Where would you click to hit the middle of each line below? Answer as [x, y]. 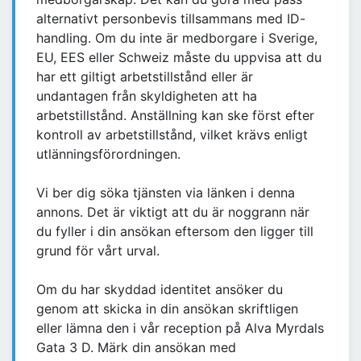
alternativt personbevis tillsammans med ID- [171, 19]
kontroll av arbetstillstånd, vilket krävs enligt [172, 135]
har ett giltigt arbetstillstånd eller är [145, 77]
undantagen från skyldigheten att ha [147, 96]
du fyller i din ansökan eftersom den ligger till [175, 232]
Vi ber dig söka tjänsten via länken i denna [166, 193]
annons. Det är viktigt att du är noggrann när [173, 212]
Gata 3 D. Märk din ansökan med [136, 348]
